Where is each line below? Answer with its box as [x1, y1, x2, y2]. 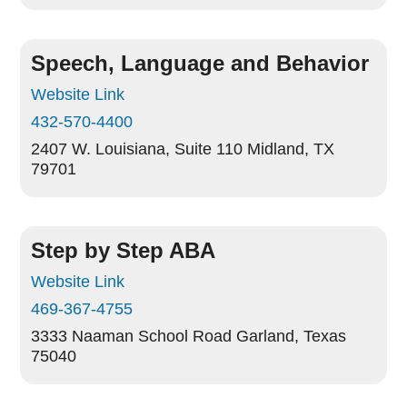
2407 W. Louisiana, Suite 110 [31, 140, 243, 158]
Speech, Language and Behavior [31, 51, 370, 75]
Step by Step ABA [31, 238, 216, 263]
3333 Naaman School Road [31, 327, 233, 345]
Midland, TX [247, 140, 335, 158]
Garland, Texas [236, 327, 347, 345]
